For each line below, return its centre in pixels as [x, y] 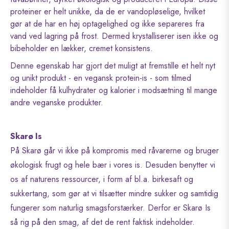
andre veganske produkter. [57, 102]
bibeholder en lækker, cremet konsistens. [82, 48]
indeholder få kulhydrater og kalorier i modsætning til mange [114, 90]
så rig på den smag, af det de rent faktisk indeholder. [102, 222]
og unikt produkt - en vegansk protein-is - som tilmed [101, 78]
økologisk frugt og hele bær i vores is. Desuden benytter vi [113, 165]
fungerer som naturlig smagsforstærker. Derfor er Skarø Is [110, 208]
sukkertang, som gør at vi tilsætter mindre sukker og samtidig [114, 193]
